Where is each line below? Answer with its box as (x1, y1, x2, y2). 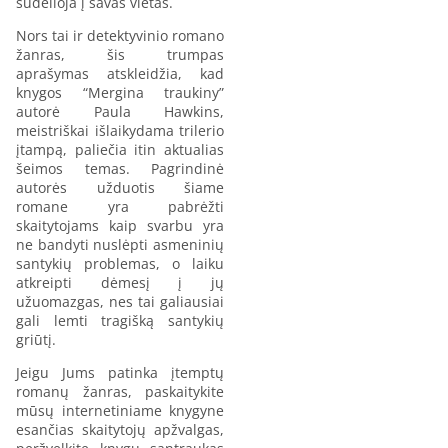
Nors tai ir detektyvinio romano (16, 25, 224, 45)
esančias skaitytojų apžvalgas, (16, 419, 224, 439)
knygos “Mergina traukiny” (16, 82, 224, 102)
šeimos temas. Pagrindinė (16, 158, 224, 178)
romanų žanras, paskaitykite (16, 381, 224, 401)
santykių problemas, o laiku (16, 253, 224, 273)
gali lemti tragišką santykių (16, 310, 224, 330)
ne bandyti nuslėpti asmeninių (16, 234, 224, 254)
